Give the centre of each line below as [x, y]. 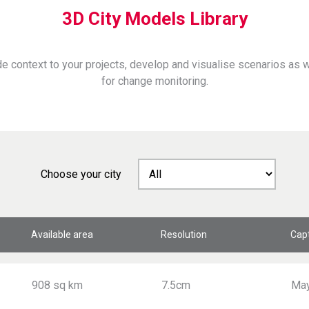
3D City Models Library [154, 19]
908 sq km [57, 285]
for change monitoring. [154, 81]
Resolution [184, 235]
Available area [62, 235]
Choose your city [81, 174]
